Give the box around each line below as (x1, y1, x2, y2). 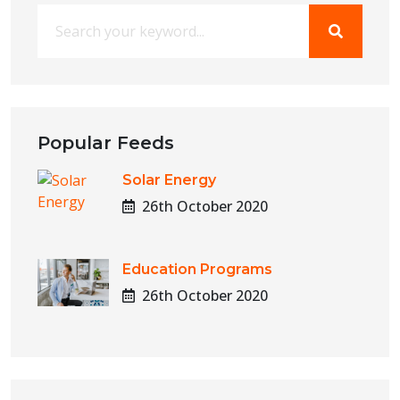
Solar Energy (122, 171, 216, 189)
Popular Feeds (37, 132, 174, 154)
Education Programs (122, 261, 272, 279)
